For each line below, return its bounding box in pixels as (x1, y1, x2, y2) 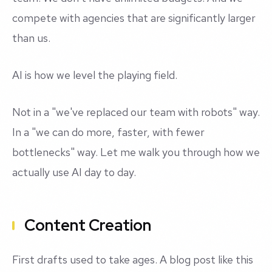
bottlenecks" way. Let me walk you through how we (12, 145, 260, 160)
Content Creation (24, 215, 151, 236)
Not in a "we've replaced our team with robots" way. (12, 105, 260, 120)
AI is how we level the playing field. (12, 68, 177, 83)
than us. (12, 31, 50, 46)
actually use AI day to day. (12, 165, 136, 180)
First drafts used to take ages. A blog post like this (12, 253, 253, 267)
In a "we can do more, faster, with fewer (12, 125, 205, 140)
